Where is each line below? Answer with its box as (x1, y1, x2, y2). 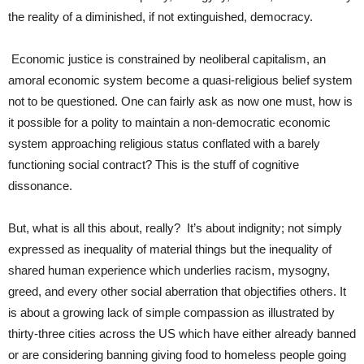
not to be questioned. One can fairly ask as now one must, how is (8, 93, 353, 108)
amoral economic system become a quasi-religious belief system (8, 72, 353, 87)
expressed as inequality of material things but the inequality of (8, 241, 331, 256)
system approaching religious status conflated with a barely (8, 136, 320, 150)
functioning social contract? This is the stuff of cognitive (8, 157, 299, 171)
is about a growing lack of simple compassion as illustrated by (8, 305, 335, 319)
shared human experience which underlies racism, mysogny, (8, 262, 330, 277)
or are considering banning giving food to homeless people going (8, 347, 346, 362)
